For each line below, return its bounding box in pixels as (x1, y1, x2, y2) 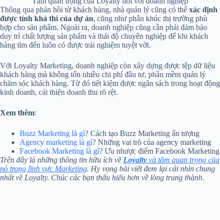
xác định (189, 5, 218, 14)
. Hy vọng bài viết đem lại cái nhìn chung (87, 164, 215, 173)
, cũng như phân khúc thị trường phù (93, 14, 207, 23)
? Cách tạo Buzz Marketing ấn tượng (85, 129, 199, 137)
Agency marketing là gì (20, 137, 92, 146)
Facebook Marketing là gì (20, 146, 99, 155)
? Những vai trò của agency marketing (92, 137, 211, 146)
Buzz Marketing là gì (20, 129, 85, 137)
